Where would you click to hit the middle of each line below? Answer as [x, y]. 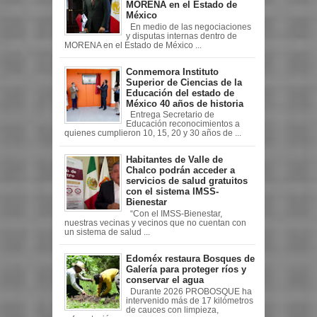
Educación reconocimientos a [183, 124]
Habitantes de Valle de [174, 160]
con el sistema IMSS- [172, 192]
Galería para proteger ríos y [186, 269]
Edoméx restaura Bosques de [190, 258]
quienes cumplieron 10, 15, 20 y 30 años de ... [152, 133]
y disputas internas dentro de [181, 36]
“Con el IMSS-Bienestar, [174, 213]
